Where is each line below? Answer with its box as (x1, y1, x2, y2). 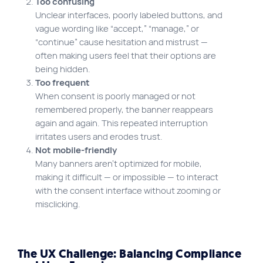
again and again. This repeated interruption (35, 117, 208, 129)
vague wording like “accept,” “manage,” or (35, 23, 199, 35)
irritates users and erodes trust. (35, 131, 163, 143)
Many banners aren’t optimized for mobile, (35, 158, 202, 170)
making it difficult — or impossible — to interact (35, 171, 218, 183)
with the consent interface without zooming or (35, 185, 221, 197)
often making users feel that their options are (35, 50, 216, 62)
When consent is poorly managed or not (35, 90, 195, 102)
